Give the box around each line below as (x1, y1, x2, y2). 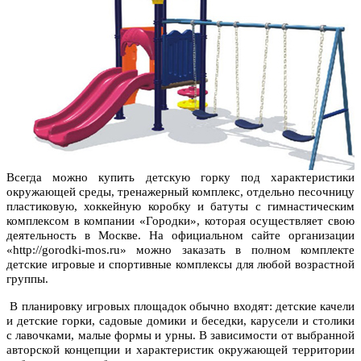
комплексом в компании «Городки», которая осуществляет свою (6, 214, 355, 228)
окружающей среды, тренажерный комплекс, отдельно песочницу (6, 185, 355, 199)
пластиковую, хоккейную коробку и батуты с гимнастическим (6, 200, 355, 214)
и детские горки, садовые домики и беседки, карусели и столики (6, 314, 355, 328)
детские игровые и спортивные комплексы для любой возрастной (6, 258, 355, 272)
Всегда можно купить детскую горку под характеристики (6, 171, 355, 185)
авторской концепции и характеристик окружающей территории (6, 343, 355, 357)
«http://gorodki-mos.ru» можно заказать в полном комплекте (6, 243, 355, 257)
